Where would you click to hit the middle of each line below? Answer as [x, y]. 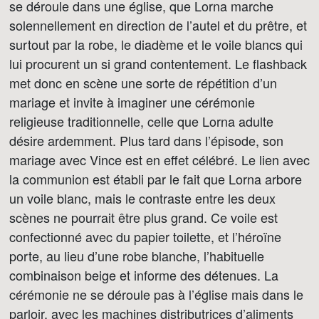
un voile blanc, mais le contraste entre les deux [142, 198]
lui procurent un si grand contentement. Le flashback [158, 63]
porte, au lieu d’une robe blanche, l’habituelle [137, 256]
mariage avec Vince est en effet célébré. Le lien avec [159, 159]
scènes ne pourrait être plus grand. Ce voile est [143, 217]
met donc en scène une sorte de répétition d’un [143, 83]
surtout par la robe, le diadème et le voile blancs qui [156, 44]
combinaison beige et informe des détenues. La [144, 275]
